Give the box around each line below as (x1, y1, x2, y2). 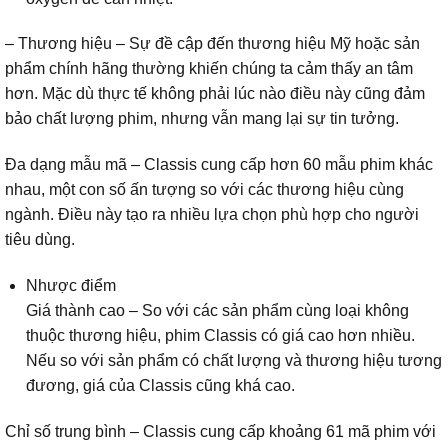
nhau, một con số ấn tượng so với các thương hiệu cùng (5, 181, 404, 199)
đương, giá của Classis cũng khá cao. (25, 376, 295, 394)
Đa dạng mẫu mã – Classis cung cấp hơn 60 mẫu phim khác (5, 156, 433, 174)
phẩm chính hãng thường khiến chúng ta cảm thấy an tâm (5, 60, 413, 78)
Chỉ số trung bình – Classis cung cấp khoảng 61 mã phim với (5, 422, 436, 440)
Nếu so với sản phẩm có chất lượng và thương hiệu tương (25, 351, 442, 369)
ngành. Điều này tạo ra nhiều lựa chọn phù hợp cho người (5, 206, 419, 224)
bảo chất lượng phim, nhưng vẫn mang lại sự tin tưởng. (5, 110, 399, 128)
